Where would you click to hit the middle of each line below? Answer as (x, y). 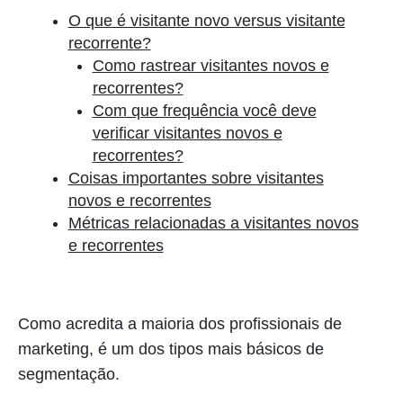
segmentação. (69, 374)
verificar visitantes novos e (187, 133)
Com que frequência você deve (204, 111)
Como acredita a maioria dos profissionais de (180, 324)
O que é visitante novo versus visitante (206, 21)
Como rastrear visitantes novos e (210, 66)
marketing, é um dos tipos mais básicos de (171, 349)
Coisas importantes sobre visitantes (196, 178)
